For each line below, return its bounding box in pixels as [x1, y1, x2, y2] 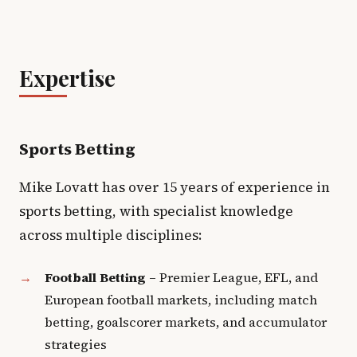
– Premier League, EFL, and [146, 269, 318, 286]
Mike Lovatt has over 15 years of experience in [19, 178, 330, 197]
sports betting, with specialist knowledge [19, 202, 293, 221]
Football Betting [45, 269, 146, 286]
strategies [45, 335, 107, 353]
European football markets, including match [45, 291, 317, 308]
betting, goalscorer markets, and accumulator [45, 313, 327, 331]
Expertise [19, 63, 116, 92]
